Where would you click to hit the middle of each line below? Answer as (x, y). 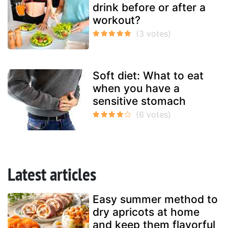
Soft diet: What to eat (148, 76)
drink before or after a (149, 8)
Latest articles (52, 174)
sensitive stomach (139, 101)
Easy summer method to (155, 199)
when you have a (136, 89)
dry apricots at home (146, 212)
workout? (117, 20)
